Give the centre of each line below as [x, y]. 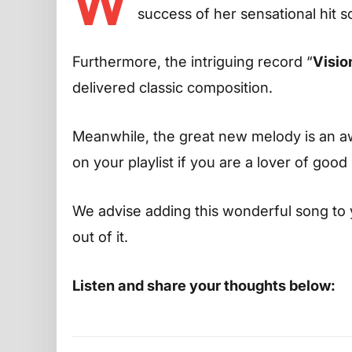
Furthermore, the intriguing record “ [192, 62]
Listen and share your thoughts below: [204, 285]
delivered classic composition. [172, 88]
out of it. [100, 236]
